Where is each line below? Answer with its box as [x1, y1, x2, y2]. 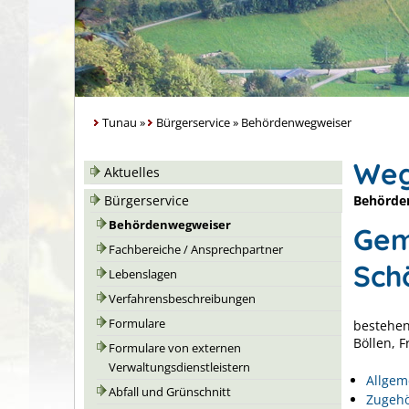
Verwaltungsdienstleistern [109, 360, 250, 375]
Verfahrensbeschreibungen [109, 291, 256, 307]
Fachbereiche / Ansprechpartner [109, 242, 283, 257]
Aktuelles [104, 163, 160, 181]
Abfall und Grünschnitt [109, 384, 231, 400]
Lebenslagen [109, 267, 177, 282]
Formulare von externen [109, 341, 241, 356]
